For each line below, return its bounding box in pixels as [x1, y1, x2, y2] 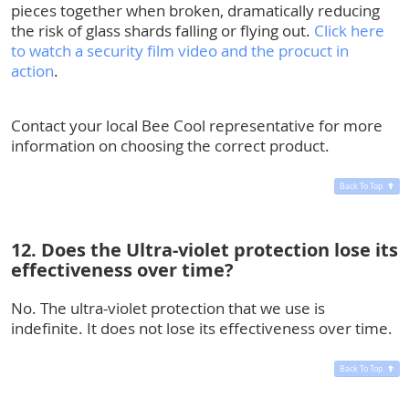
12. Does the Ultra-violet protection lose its [11, 236, 398, 262]
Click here [314, 19, 384, 41]
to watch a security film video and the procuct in [11, 39, 349, 61]
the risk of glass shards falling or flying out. [11, 19, 314, 41]
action [11, 59, 54, 81]
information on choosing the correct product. [11, 134, 330, 156]
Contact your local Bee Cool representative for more [11, 114, 383, 136]
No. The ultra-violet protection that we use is [11, 297, 325, 319]
